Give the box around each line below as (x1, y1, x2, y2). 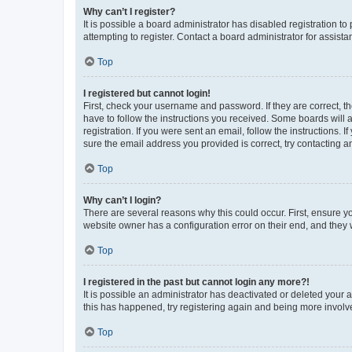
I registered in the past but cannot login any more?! (83, 277, 310, 288)
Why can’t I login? (83, 195, 161, 206)
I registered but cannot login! (83, 88, 211, 99)
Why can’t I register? (83, 6, 175, 17)
